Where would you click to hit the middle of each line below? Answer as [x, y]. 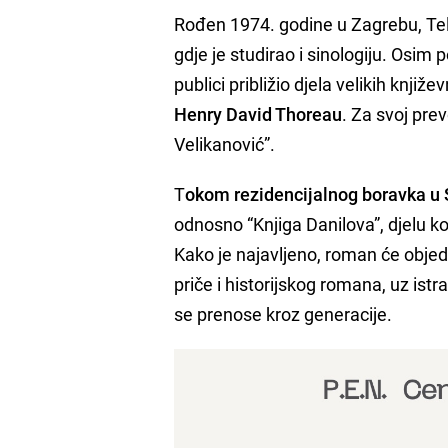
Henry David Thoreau [258, 113]
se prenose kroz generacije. [283, 313]
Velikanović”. [225, 143]
